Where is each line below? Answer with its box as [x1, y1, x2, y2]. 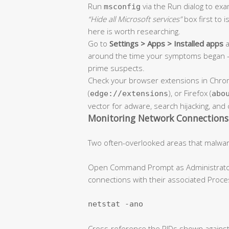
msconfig [104, 2, 141, 11]
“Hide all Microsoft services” [88, 13, 182, 24]
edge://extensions [90, 88, 168, 98]
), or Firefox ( [168, 87, 212, 98]
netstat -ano [88, 199, 143, 209]
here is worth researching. [88, 26, 180, 36]
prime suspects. [88, 62, 145, 73]
